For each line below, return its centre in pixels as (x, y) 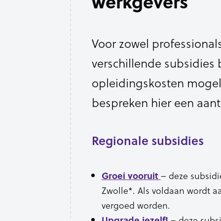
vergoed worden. (136, 205)
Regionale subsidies (147, 140)
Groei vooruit (131, 176)
